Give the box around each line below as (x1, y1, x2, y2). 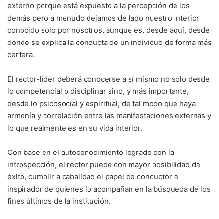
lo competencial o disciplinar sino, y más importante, (7, 86, 189, 96)
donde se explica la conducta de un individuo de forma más (7, 37, 212, 47)
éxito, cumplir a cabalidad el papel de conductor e (7, 172, 178, 181)
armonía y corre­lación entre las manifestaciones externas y (7, 110, 211, 120)
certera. (7, 49, 35, 59)
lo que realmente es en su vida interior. (7, 123, 142, 132)
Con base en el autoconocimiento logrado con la (7, 147, 174, 157)
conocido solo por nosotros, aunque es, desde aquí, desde (7, 25, 210, 35)
